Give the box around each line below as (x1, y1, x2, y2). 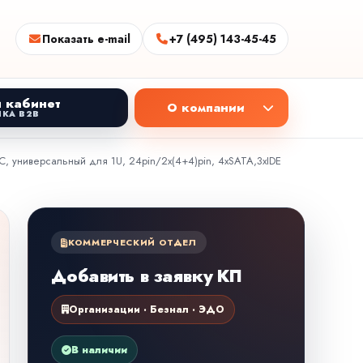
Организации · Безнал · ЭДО (69, 302, 225, 317)
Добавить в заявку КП (51, 264, 242, 288)
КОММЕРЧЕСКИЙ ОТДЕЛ (68, 236, 197, 249)
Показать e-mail (42, 31, 130, 47)
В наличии (71, 343, 128, 357)
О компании (167, 98, 245, 117)
